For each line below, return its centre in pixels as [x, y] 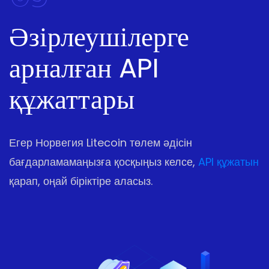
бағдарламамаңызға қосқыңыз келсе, [104, 162]
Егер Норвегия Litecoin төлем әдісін [101, 143]
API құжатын [228, 162]
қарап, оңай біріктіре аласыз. [81, 181]
